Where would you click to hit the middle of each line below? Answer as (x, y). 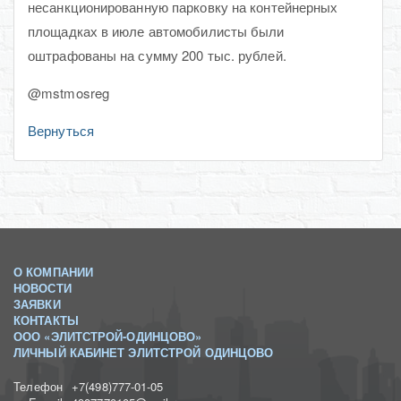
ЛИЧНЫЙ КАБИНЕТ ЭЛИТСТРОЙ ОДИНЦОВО (144, 352)
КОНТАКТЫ (46, 320)
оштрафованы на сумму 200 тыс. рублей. (157, 55)
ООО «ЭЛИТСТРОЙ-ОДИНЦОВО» (108, 336)
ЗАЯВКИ (37, 303)
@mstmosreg (68, 92)
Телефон (38, 386)
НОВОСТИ (43, 287)
